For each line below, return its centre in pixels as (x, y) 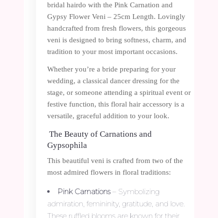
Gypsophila (67, 145)
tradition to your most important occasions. (112, 51)
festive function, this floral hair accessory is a (116, 104)
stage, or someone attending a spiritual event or (119, 92)
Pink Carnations (84, 191)
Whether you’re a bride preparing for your (111, 69)
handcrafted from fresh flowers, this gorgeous (117, 28)
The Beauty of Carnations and (100, 134)
